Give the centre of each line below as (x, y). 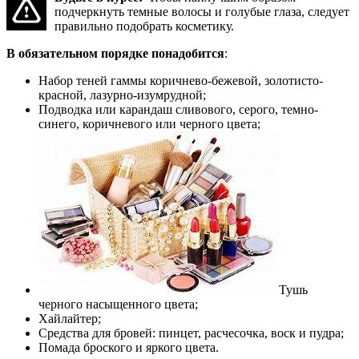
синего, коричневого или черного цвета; (149, 124)
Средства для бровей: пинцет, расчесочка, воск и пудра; (191, 333)
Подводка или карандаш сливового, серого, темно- (178, 110)
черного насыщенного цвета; (118, 305)
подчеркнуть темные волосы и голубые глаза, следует (202, 12)
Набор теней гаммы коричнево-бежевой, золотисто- (181, 81)
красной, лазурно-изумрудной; (122, 95)
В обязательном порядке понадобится (115, 54)
